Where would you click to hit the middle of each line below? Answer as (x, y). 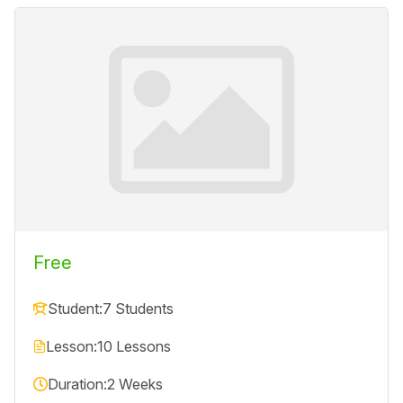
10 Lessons (134, 347)
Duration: (77, 385)
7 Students (138, 309)
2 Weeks (135, 385)
